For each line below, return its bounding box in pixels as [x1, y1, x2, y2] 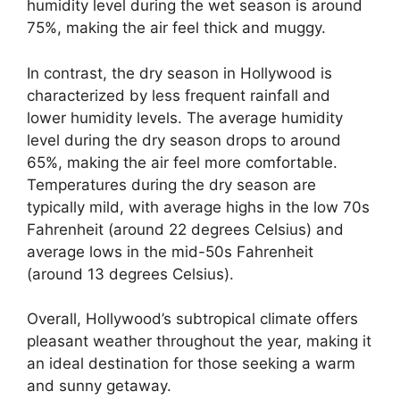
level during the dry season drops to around [27, 130, 341, 149]
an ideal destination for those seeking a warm [27, 354, 355, 373]
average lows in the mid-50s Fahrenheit [27, 242, 313, 261]
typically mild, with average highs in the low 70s [27, 197, 370, 216]
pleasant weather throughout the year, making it [27, 332, 371, 351]
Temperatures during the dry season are [27, 175, 316, 194]
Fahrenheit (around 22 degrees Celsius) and [27, 220, 344, 238]
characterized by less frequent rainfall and [27, 86, 330, 104]
